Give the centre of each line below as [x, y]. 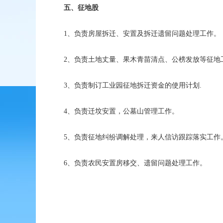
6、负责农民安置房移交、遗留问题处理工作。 [131, 163]
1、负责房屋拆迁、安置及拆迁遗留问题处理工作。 [138, 34]
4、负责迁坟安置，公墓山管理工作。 [117, 111]
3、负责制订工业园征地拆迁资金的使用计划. [129, 86]
